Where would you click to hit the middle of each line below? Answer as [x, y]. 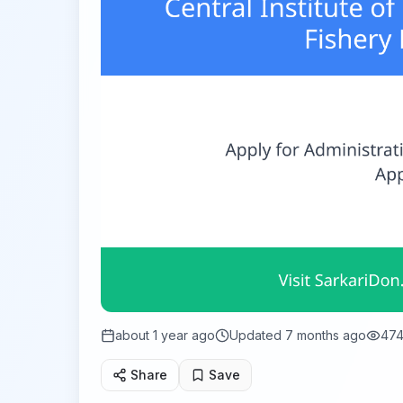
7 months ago [326, 335]
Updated [257, 335]
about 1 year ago [165, 335]
